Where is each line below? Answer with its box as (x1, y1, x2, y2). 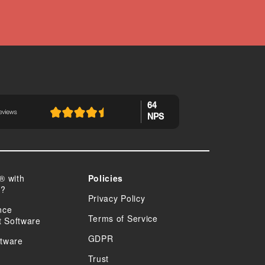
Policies (88, 172, 124, 184)
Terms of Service (88, 212, 158, 224)
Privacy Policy (88, 192, 146, 204)
